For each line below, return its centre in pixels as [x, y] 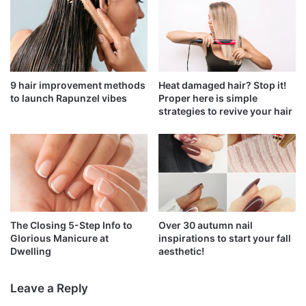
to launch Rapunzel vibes [69, 98]
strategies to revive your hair [225, 111]
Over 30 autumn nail [206, 225]
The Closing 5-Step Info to [71, 225]
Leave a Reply [49, 288]
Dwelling [31, 251]
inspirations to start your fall [225, 238]
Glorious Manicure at [59, 238]
